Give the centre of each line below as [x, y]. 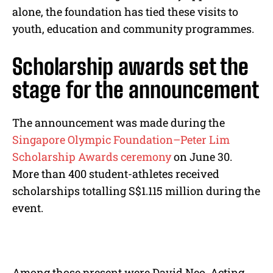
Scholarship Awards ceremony [92, 156]
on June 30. [202, 156]
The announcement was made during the [119, 122]
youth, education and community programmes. [133, 28]
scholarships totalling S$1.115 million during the [136, 190]
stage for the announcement [136, 90]
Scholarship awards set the [130, 66]
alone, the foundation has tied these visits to [125, 11]
